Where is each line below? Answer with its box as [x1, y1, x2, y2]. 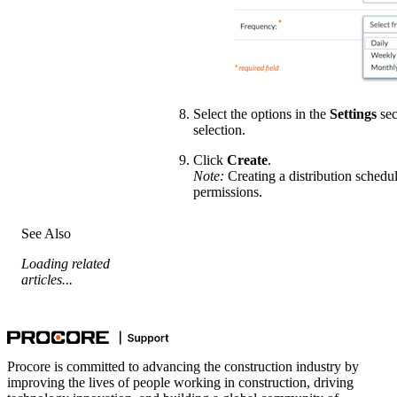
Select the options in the [193, 105, 330, 121]
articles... [21, 271, 73, 287]
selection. [193, 121, 245, 137]
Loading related [21, 255, 110, 271]
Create [227, 152, 268, 167]
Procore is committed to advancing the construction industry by [7, 358, 359, 374]
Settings [330, 105, 377, 121]
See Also [21, 225, 71, 241]
